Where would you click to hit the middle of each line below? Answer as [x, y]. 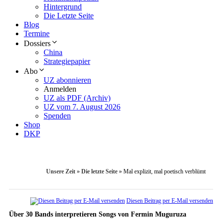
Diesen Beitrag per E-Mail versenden [170, 201]
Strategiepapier [67, 61]
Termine [37, 34]
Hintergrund [63, 7]
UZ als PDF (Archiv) [77, 98]
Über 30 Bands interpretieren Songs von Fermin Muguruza [98, 215]
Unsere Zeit [61, 172]
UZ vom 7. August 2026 [82, 107]
